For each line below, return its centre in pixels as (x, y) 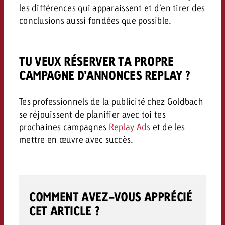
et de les (168, 126)
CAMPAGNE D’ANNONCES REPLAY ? (104, 75)
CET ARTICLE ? (64, 210)
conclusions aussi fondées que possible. (95, 20)
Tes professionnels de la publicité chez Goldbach (111, 101)
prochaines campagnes (64, 126)
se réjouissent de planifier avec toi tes (92, 114)
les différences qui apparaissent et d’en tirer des (112, 8)
